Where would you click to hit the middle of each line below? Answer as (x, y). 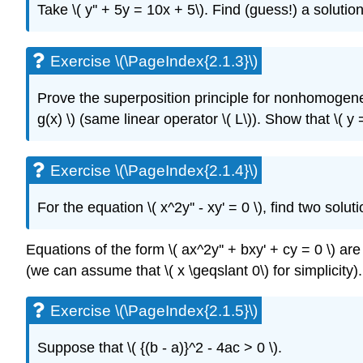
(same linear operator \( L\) (166, 119)
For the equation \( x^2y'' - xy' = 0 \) (150, 207)
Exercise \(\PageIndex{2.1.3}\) (154, 62)
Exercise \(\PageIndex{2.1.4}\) (154, 170)
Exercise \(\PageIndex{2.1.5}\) (154, 311)
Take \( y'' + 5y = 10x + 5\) (121, 10)
